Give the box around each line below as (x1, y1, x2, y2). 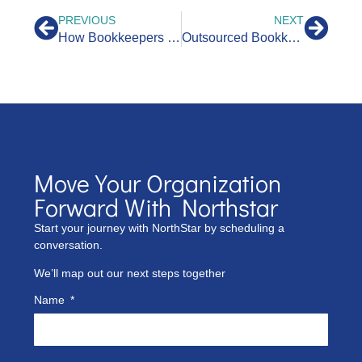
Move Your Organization (34, 166, 281, 199)
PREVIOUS (58, 13, 116, 27)
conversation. (34, 238, 103, 251)
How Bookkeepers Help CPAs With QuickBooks (167, 30, 180, 44)
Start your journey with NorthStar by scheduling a (34, 221, 284, 234)
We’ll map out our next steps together (34, 267, 225, 280)
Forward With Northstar (34, 191, 278, 223)
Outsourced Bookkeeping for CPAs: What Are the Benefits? (287, 30, 301, 44)
